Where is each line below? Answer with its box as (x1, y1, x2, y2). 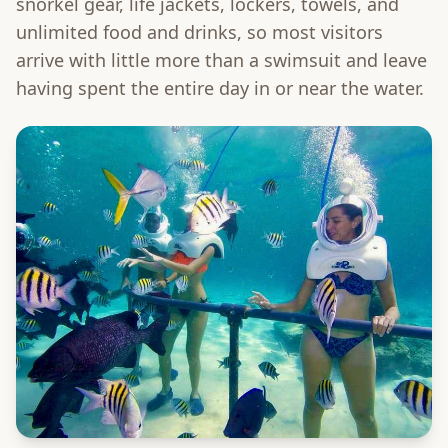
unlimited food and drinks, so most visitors (16, 20, 383, 45)
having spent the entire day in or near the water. (16, 76, 424, 101)
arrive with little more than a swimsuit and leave (16, 48, 427, 73)
